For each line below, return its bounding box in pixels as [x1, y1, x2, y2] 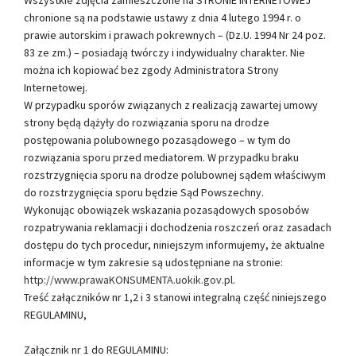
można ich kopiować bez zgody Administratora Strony [24, 62, 279, 77]
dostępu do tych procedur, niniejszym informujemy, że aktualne [24, 237, 325, 252]
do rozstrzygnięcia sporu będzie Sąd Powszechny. [24, 184, 264, 199]
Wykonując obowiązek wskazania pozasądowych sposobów [24, 202, 309, 217]
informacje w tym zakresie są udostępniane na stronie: [24, 254, 283, 269]
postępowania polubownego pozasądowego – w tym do [24, 132, 291, 147]
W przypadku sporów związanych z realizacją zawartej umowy [24, 97, 318, 112]
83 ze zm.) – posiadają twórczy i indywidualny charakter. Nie [24, 44, 305, 60]
